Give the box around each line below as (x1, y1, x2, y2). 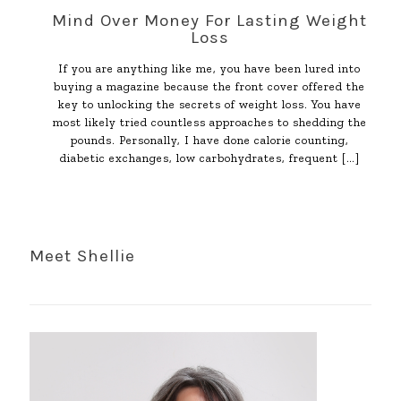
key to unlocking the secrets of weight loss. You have (57, 98, 362, 111)
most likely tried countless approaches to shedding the (52, 115, 367, 129)
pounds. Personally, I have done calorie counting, (70, 133, 349, 147)
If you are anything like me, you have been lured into (58, 62, 361, 75)
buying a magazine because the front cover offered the (54, 80, 365, 93)
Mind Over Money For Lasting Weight (52, 11, 367, 30)
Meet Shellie (30, 246, 135, 266)
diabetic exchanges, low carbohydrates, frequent (59, 151, 338, 165)
